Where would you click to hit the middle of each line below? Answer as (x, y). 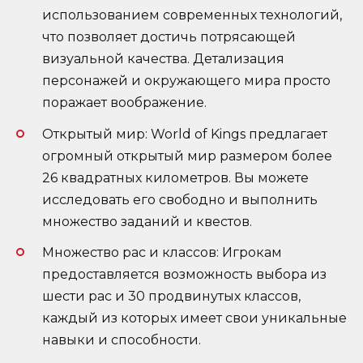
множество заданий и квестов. (147, 221)
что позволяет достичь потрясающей (169, 37)
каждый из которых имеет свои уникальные (194, 318)
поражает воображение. (124, 103)
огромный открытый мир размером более (187, 156)
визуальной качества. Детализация (163, 59)
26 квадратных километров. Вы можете (175, 177)
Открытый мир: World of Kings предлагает (185, 134)
